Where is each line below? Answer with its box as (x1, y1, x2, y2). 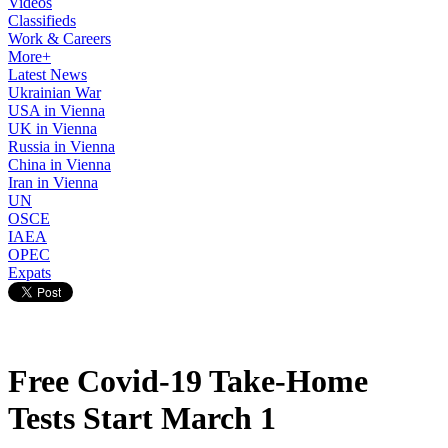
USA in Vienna (8, 102, 105, 119)
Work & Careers (8, 30, 111, 47)
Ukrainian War (8, 84, 101, 101)
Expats (8, 264, 51, 281)
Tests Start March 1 (8, 400, 276, 437)
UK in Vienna (8, 120, 97, 137)
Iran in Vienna (8, 174, 98, 191)
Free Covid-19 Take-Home (8, 363, 368, 400)
